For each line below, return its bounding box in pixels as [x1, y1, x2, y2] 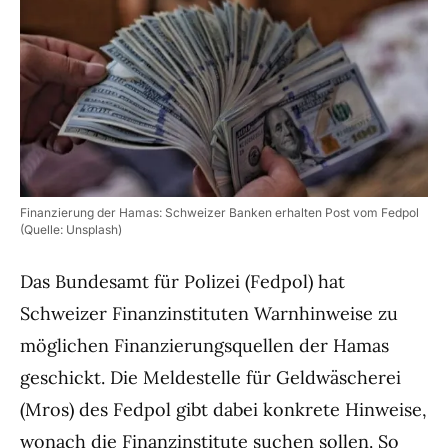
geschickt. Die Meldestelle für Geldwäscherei [20, 366, 401, 389]
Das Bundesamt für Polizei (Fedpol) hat [20, 270, 345, 293]
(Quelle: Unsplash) [20, 222, 122, 237]
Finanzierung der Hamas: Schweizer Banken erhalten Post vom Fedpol [20, 205, 419, 220]
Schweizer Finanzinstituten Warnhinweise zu [20, 302, 398, 325]
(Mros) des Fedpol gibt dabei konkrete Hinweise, [20, 398, 427, 421]
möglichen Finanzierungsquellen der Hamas [20, 334, 389, 357]
